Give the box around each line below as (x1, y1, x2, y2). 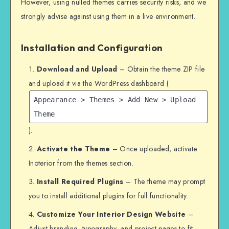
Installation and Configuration (21, 42, 163, 54)
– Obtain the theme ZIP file (117, 64, 205, 75)
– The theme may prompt (123, 176, 205, 187)
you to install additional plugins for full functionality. (29, 191, 188, 201)
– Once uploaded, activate (110, 144, 197, 154)
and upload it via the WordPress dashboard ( (29, 78, 169, 89)
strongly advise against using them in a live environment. (21, 11, 195, 22)
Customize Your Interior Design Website (37, 209, 186, 220)
